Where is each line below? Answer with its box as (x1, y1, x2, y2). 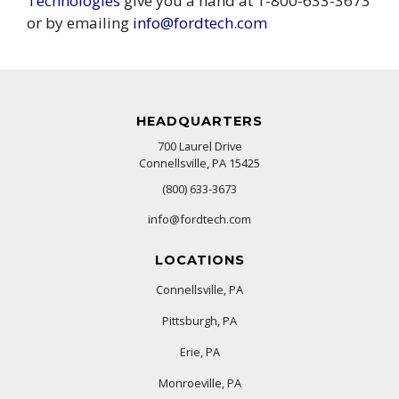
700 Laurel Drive (157, 137, 242, 154)
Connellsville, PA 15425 (139, 154, 260, 171)
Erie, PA (179, 343, 220, 360)
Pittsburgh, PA (162, 312, 237, 329)
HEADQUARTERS (136, 112, 263, 129)
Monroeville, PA (158, 374, 241, 391)
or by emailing (27, 12, 133, 33)
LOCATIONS (154, 251, 245, 268)
